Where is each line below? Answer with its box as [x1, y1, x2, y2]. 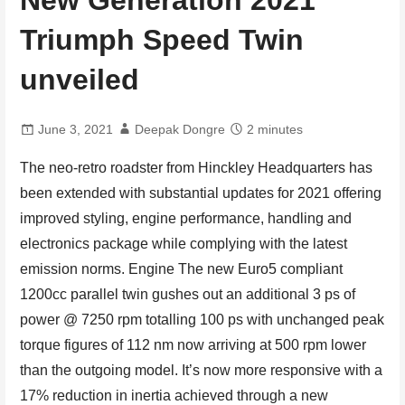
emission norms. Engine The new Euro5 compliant [20, 260, 344, 277]
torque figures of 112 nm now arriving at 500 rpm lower [20, 336, 367, 353]
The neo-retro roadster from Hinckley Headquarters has [20, 159, 373, 175]
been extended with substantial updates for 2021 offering [20, 184, 382, 201]
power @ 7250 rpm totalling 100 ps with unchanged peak [20, 311, 385, 327]
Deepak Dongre [135, 121, 226, 137]
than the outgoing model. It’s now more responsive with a [20, 362, 383, 378]
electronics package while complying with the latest [20, 235, 348, 251]
